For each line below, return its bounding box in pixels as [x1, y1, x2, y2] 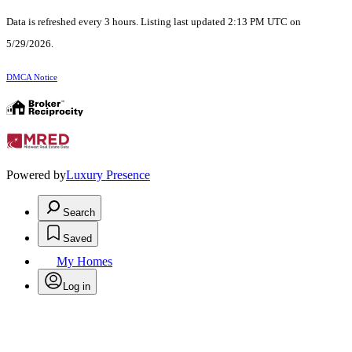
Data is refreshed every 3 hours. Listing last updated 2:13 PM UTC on [6, 15, 301, 27]
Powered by [6, 167, 66, 181]
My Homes [57, 254, 112, 268]
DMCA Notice [6, 72, 57, 82]
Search [63, 206, 95, 218]
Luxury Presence [66, 167, 150, 181]
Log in [63, 280, 90, 292]
